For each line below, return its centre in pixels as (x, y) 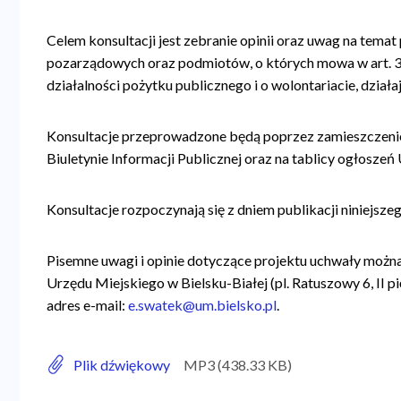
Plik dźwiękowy (122, 364)
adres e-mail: (88, 304)
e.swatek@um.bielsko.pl (203, 304)
